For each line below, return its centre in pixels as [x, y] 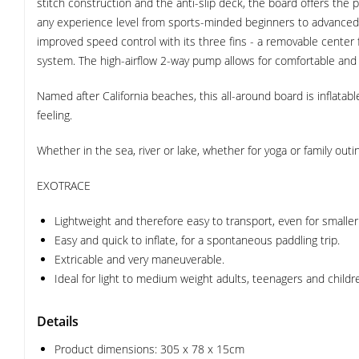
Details [58, 321]
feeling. [54, 115]
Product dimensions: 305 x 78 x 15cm [149, 349]
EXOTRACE [64, 186]
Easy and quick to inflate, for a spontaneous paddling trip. [197, 240]
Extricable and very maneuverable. [139, 259]
